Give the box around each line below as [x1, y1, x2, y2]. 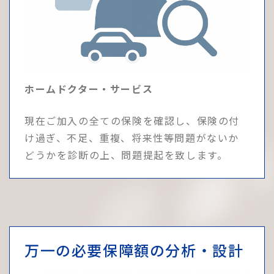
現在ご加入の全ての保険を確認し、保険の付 [24, 113, 240, 128]
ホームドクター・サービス [24, 81, 154, 96]
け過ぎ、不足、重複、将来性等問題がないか [24, 130, 240, 145]
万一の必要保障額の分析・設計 [24, 239, 244, 261]
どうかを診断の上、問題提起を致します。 [24, 147, 228, 162]
